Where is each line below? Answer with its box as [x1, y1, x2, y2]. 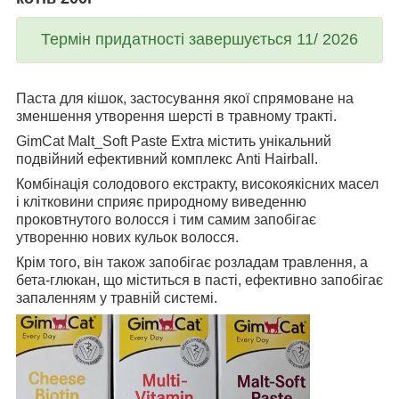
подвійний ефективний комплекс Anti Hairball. [16, 151, 318, 167]
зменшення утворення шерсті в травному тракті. [16, 108, 337, 124]
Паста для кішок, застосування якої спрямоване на [16, 90, 354, 106]
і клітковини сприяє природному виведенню [16, 193, 306, 209]
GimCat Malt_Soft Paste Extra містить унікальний [16, 133, 331, 149]
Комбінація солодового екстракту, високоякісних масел [16, 175, 379, 191]
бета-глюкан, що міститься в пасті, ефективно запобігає [16, 272, 383, 288]
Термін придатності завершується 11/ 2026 [41, 29, 358, 48]
